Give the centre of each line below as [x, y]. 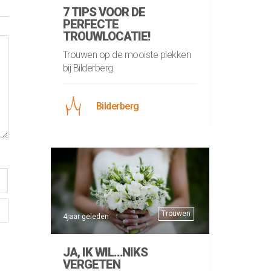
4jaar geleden [86, 217]
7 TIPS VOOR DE [104, 12]
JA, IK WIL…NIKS [105, 253]
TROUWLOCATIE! [106, 37]
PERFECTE [90, 24]
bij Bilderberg [88, 68]
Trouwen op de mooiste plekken [126, 55]
